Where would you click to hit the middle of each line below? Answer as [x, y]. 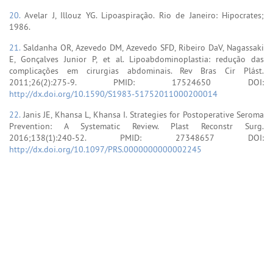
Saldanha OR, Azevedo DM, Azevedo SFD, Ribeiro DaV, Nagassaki [144, 47]
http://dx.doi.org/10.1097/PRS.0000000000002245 [105, 149]
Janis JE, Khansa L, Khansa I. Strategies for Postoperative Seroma [143, 114]
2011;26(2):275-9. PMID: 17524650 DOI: [136, 82]
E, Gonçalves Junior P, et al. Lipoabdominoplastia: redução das [136, 59]
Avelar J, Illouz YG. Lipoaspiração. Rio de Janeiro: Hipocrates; [144, 15]
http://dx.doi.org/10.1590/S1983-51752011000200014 [113, 94]
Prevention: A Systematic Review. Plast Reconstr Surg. [136, 126]
